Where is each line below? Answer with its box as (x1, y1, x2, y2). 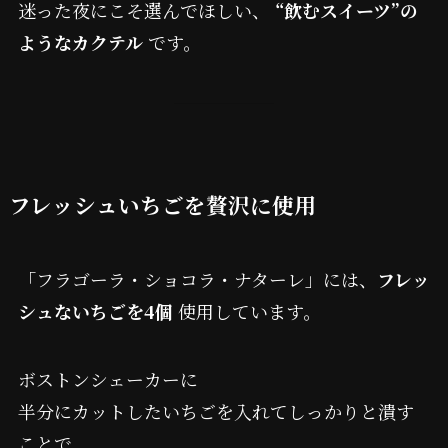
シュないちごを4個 (17, 298, 173, 325)
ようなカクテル (17, 29, 143, 56)
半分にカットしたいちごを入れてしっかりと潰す (17, 397, 414, 424)
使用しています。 (172, 298, 321, 325)
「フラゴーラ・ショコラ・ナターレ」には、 (17, 266, 377, 293)
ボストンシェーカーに (17, 365, 198, 392)
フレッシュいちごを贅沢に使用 (8, 189, 316, 221)
